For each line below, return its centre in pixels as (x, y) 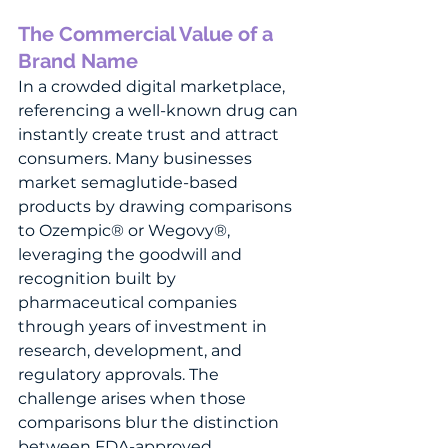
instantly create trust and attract (150, 134)
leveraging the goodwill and (132, 254)
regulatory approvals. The (120, 374)
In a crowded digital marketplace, (153, 86)
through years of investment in (144, 326)
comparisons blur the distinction (150, 422)
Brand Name (78, 60)
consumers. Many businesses (137, 158)
